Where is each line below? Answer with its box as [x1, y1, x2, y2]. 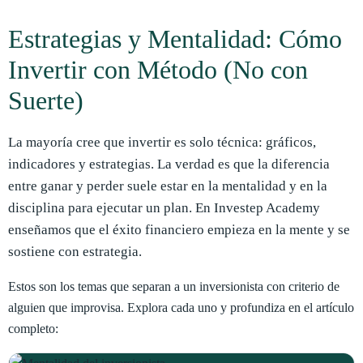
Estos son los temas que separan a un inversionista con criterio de [8, 279, 340, 293]
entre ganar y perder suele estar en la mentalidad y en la [8, 178, 327, 194]
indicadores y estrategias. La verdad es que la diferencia [8, 156, 330, 173]
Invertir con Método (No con [8, 54, 308, 84]
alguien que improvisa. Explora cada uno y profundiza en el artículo [8, 300, 354, 314]
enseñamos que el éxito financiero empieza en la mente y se [8, 222, 350, 238]
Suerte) [8, 85, 83, 115]
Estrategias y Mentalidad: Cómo [8, 23, 342, 53]
